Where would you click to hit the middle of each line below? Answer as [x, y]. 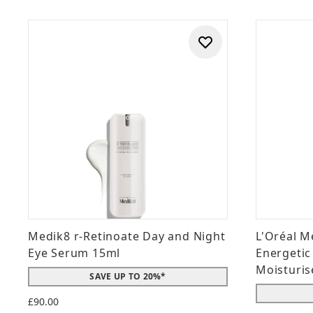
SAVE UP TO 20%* [128, 276]
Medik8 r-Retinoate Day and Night [127, 236]
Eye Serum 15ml [74, 253]
